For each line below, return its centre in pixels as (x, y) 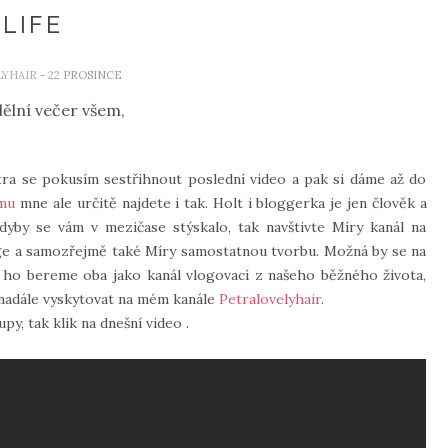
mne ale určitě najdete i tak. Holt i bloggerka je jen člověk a (221, 203)
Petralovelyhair (270, 299)
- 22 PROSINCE (80, 75)
